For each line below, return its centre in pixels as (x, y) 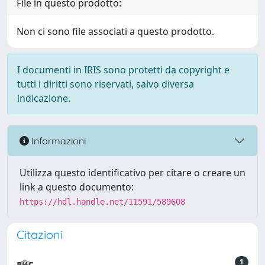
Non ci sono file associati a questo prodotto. (115, 31)
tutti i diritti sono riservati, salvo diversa (106, 84)
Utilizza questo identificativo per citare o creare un (132, 173)
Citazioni (40, 235)
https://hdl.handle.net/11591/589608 (102, 202)
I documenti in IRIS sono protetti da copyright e (123, 70)
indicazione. (44, 98)
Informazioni (57, 140)
